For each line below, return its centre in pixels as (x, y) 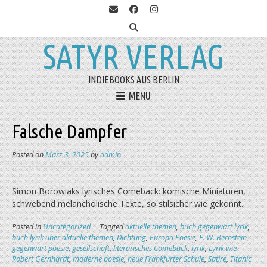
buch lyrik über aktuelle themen (63, 238)
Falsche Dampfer (69, 131)
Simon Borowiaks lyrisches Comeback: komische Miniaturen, (129, 191)
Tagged (112, 227)
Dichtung (131, 238)
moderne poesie (98, 259)
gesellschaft (91, 249)
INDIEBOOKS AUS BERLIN (133, 80)
